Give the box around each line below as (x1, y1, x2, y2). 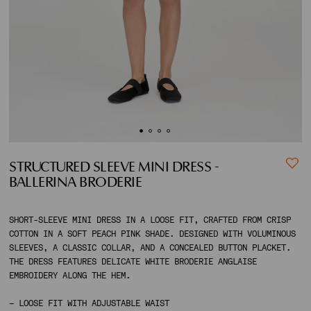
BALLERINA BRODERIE (9, 176, 142, 190)
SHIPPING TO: (9, 103, 62, 112)
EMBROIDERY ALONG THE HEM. (9, 271, 131, 280)
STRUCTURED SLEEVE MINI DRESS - (9, 161, 218, 175)
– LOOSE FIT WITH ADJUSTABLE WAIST (9, 299, 169, 308)
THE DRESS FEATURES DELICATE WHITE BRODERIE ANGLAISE (9, 257, 257, 267)
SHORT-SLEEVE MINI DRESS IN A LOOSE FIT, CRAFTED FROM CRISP (9, 215, 291, 225)
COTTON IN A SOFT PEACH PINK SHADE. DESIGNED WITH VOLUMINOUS (9, 229, 296, 239)
